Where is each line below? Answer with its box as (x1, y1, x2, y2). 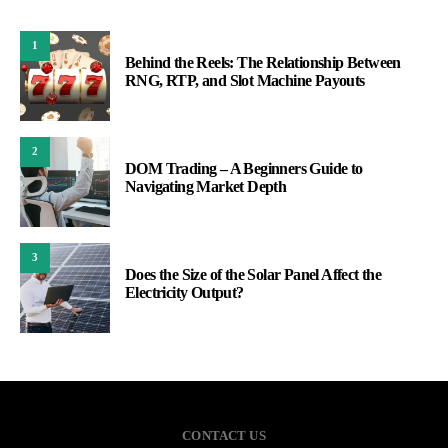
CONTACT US (182, 427, 266, 443)
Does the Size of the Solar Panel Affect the (125, 265, 382, 283)
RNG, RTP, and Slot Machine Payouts (125, 71, 365, 89)
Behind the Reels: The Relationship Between (125, 53, 401, 71)
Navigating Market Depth (125, 177, 287, 195)
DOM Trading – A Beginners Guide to (125, 159, 363, 177)
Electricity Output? (125, 283, 244, 301)
